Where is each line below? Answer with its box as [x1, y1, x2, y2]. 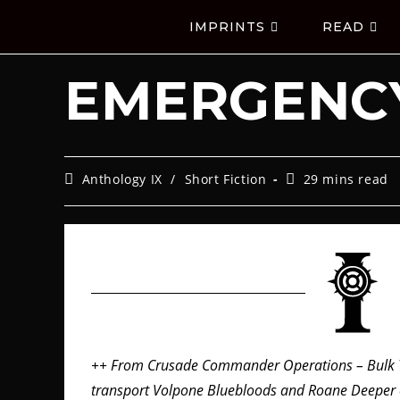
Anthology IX [81, 171, 162, 187]
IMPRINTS [188, 19, 265, 35]
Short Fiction [184, 171, 267, 187]
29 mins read [303, 171, 388, 187]
